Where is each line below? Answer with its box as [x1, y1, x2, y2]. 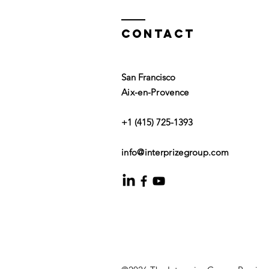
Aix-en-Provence [121, 86, 189, 98]
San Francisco [121, 71, 175, 83]
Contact [121, 26, 195, 41]
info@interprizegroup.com [121, 146, 229, 158]
